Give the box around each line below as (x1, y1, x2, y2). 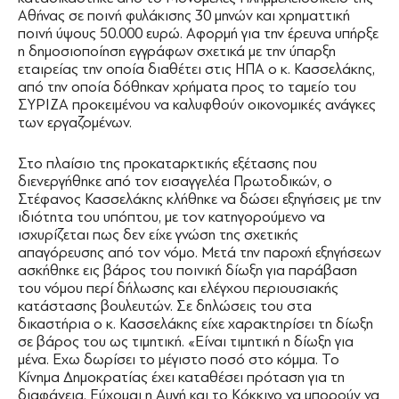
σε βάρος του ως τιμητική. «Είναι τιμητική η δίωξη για (18, 333, 354, 351)
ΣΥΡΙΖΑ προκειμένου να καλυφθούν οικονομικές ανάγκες (18, 96, 376, 114)
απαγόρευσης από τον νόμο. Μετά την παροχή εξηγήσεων (18, 244, 381, 262)
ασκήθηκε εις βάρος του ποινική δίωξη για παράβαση (18, 262, 357, 280)
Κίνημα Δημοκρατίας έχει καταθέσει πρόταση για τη (18, 369, 345, 387)
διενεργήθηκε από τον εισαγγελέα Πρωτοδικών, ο (18, 173, 332, 191)
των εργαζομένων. (18, 114, 132, 132)
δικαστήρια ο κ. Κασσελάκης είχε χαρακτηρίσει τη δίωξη (18, 315, 373, 333)
